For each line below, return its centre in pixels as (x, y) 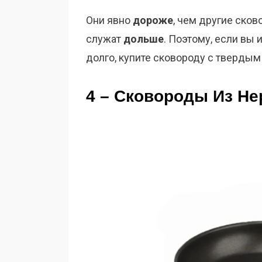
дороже (153, 20)
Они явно (109, 20)
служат (105, 39)
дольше (144, 39)
